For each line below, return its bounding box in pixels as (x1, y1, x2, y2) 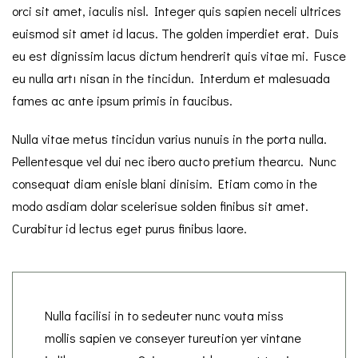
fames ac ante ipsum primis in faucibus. (12, 91, 233, 109)
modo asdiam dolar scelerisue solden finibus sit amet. (12, 197, 308, 214)
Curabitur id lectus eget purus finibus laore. (12, 219, 247, 237)
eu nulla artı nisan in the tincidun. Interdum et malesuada (12, 69, 330, 86)
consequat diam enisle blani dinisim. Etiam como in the (12, 174, 317, 192)
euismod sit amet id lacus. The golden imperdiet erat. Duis (12, 24, 339, 42)
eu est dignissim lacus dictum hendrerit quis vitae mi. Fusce (12, 46, 346, 64)
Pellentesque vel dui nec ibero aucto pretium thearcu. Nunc (12, 152, 336, 169)
